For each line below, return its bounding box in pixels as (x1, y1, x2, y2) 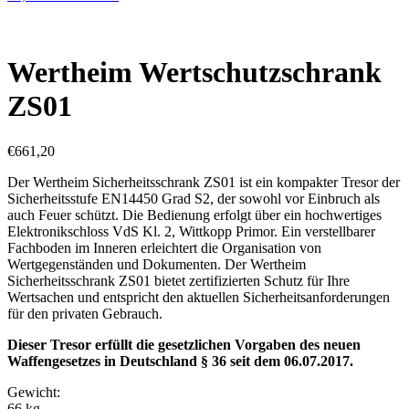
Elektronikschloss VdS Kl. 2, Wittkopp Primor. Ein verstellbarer (7, 223, 375, 239)
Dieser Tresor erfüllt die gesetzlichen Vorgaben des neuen (7, 336, 361, 352)
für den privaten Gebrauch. (7, 305, 163, 321)
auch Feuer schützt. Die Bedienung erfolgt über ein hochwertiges (7, 206, 382, 223)
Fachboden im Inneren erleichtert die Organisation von (7, 239, 321, 256)
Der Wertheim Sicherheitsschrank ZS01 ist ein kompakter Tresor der (7, 173, 400, 190)
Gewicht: (7, 383, 60, 400)
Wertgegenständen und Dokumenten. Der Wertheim (7, 256, 306, 272)
